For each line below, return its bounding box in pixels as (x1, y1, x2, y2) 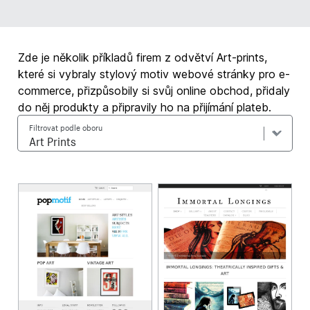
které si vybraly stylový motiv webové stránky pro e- (18, 67, 291, 81)
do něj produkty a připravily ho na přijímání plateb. (18, 100, 272, 114)
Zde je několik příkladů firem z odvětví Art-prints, (18, 51, 268, 64)
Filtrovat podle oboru (29, 120, 103, 133)
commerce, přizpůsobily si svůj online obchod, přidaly (18, 84, 291, 98)
